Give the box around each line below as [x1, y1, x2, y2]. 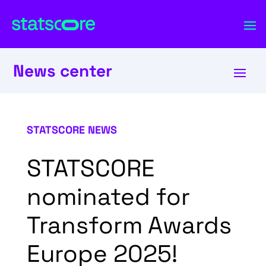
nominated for [26, 182, 190, 212]
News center [13, 60, 113, 81]
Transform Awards [26, 210, 232, 240]
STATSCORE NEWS [26, 123, 117, 137]
